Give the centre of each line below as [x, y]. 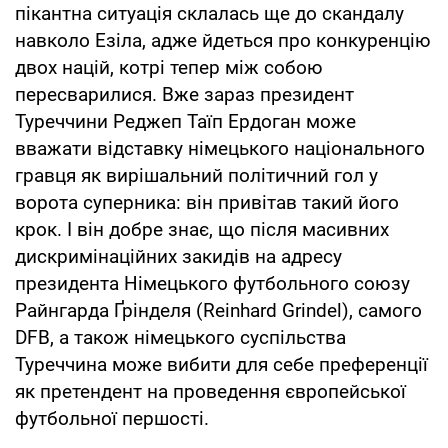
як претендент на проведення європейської [210, 391]
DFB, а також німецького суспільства [180, 337]
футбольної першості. [112, 418]
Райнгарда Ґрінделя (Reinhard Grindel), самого [218, 310]
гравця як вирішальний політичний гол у [196, 175]
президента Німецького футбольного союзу [212, 283]
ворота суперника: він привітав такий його [207, 202]
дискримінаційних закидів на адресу [178, 256]
